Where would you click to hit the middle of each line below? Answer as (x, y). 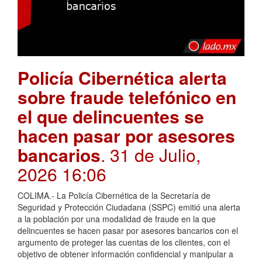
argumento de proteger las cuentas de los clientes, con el (124, 242)
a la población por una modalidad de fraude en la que (117, 219)
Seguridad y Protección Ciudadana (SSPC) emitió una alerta (129, 207)
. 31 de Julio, (151, 155)
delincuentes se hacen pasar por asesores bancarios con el (128, 231)
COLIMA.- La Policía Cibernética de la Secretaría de (114, 196)
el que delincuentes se (111, 116)
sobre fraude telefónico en (127, 97)
